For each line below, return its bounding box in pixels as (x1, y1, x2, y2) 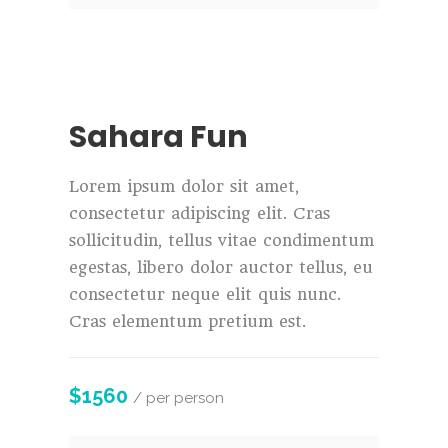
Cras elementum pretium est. (69, 311, 306, 331)
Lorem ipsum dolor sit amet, (69, 176, 299, 196)
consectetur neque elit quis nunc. (69, 284, 341, 304)
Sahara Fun (69, 115, 248, 158)
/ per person (133, 388, 224, 407)
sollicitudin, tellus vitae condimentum (69, 230, 374, 250)
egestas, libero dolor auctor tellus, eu (69, 257, 373, 277)
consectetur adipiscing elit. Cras (69, 203, 330, 223)
